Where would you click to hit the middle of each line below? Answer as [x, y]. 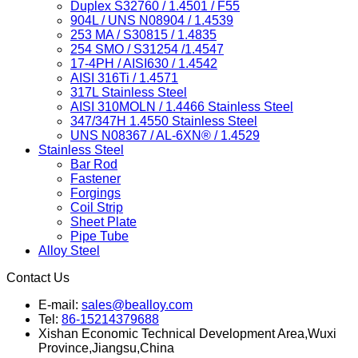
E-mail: [60, 305]
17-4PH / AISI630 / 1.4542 [144, 64]
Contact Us [38, 278]
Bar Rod [94, 164]
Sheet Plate [103, 222]
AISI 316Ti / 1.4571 [124, 78]
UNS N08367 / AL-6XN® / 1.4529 [165, 135]
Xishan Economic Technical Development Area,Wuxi [187, 334]
